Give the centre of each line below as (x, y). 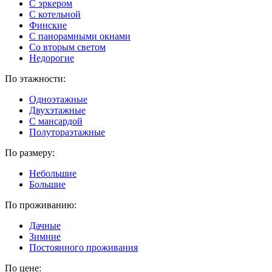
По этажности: (35, 78)
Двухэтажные (57, 110)
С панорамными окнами (80, 36)
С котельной (55, 14)
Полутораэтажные (67, 132)
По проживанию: (41, 205)
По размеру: (30, 152)
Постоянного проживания (83, 247)
